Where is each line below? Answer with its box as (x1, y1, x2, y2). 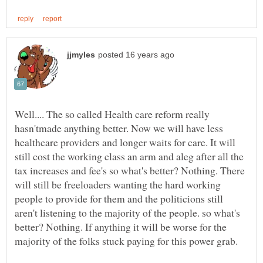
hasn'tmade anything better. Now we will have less (15, 120, 223, 135)
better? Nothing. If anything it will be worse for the (15, 219, 227, 234)
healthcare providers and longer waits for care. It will (15, 134, 235, 149)
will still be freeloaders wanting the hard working (15, 177, 221, 191)
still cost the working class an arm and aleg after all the (15, 149, 244, 163)
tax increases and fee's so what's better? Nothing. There (15, 163, 245, 177)
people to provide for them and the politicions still (15, 191, 223, 205)
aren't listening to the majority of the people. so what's (15, 205, 240, 220)
